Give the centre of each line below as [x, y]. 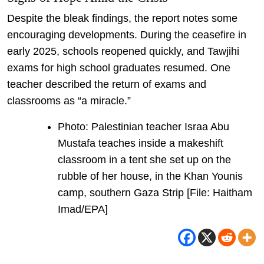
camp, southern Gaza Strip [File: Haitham [155, 192]
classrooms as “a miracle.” [69, 100]
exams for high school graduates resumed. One [119, 67]
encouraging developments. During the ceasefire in [127, 34]
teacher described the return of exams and [107, 84]
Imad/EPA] [83, 209]
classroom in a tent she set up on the [144, 159]
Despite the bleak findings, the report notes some [122, 18]
